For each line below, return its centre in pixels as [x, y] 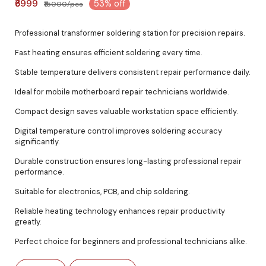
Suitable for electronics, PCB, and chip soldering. [102, 191]
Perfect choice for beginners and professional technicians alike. [131, 241]
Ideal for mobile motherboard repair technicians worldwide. [122, 92]
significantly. [37, 142]
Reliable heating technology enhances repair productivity [120, 211]
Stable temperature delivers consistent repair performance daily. [133, 72]
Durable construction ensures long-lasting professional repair [128, 161]
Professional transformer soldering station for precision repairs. [130, 33]
